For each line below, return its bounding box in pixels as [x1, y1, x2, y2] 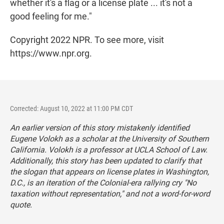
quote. [10, 200, 32, 210]
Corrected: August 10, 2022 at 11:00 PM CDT [10, 104, 133, 113]
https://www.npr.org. [10, 48, 92, 59]
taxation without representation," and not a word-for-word [10, 189, 210, 199]
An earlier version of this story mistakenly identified [10, 123, 189, 133]
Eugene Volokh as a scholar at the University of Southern [10, 134, 209, 144]
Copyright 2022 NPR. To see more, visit [10, 34, 164, 45]
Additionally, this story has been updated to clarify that [10, 156, 201, 166]
